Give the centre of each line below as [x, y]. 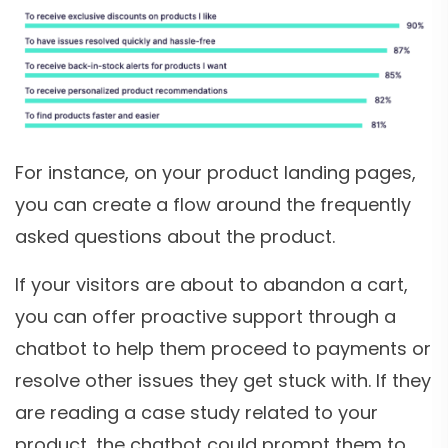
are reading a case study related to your [196, 412]
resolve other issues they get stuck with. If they [223, 380]
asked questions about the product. [175, 236]
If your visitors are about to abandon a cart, [211, 284]
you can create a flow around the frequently [213, 204]
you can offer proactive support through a [205, 316]
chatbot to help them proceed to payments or [223, 348]
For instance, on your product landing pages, [215, 172]
